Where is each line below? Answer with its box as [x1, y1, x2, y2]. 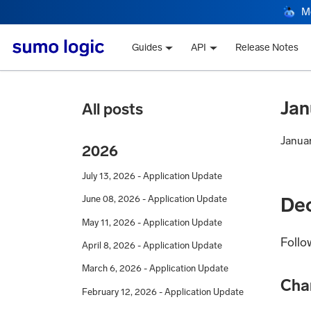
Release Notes [235, 42, 299, 54]
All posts [82, 99, 143, 119]
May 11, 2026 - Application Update [82, 217, 222, 228]
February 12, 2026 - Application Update [82, 286, 244, 297]
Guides [131, 42, 162, 54]
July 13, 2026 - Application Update [82, 170, 222, 181]
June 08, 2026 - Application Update [82, 194, 227, 205]
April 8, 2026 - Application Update [82, 239, 222, 251]
